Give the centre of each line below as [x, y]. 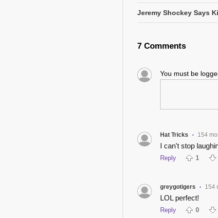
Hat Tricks [174, 135]
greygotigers [178, 187]
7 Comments [162, 46]
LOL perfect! [179, 198]
